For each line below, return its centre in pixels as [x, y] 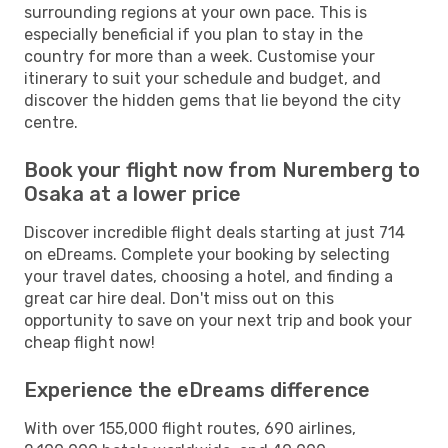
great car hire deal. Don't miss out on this [179, 298]
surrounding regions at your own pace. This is [195, 12]
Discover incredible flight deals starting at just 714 [214, 232]
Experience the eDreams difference [197, 389]
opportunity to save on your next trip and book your [218, 320]
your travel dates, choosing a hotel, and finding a [208, 276]
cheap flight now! [89, 342]
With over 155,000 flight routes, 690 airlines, [190, 428]
